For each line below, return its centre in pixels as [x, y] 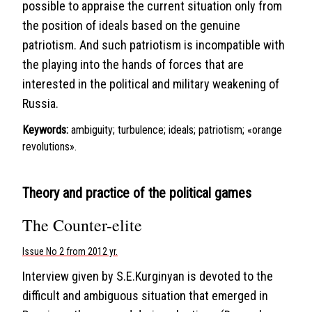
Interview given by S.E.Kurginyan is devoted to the [148, 276]
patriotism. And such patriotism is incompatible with [154, 45]
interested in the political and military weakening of [151, 84]
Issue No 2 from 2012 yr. [70, 251]
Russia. [40, 103]
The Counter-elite [82, 225]
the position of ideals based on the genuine [131, 25]
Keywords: [45, 130]
